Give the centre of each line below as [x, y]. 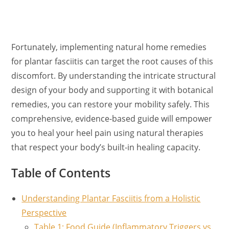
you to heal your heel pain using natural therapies [108, 133]
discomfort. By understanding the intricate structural [114, 75]
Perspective [44, 212]
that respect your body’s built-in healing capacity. [106, 147]
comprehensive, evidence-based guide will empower [112, 118]
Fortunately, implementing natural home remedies [109, 47]
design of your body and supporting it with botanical [112, 90]
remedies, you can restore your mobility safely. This [111, 104]
